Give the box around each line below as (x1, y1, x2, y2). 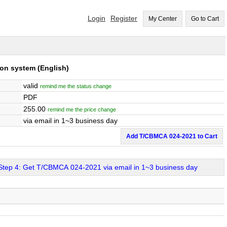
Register (110, 14, 137, 22)
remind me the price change (48, 106, 116, 112)
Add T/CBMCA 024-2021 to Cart (126, 133, 217, 140)
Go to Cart (191, 15, 219, 22)
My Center (148, 15, 177, 22)
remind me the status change (40, 83, 111, 89)
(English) (35, 64, 69, 72)
